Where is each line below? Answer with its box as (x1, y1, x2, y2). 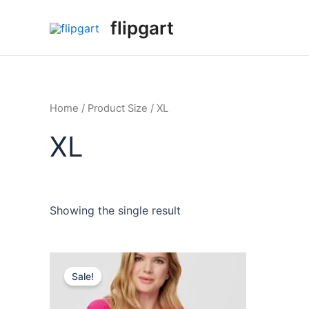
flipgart (110, 17, 174, 39)
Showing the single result (50, 203, 181, 217)
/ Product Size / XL (79, 102, 168, 114)
